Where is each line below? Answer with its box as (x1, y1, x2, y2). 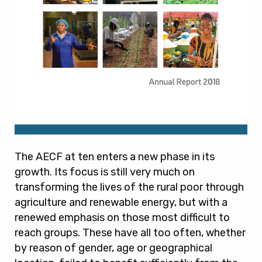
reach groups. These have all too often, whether (15, 226, 246, 240)
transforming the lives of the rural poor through (15, 181, 244, 194)
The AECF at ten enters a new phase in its (15, 150, 215, 164)
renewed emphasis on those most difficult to (15, 211, 230, 225)
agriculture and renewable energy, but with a (15, 196, 227, 209)
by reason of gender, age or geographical (15, 242, 212, 255)
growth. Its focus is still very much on (15, 166, 195, 179)
